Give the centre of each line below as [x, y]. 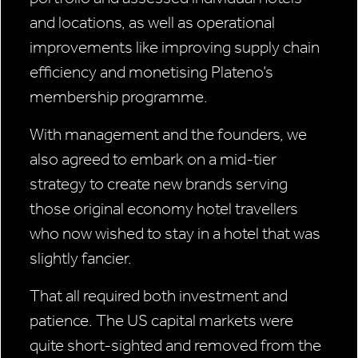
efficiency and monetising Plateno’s [151, 72]
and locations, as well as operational [152, 23]
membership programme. [119, 97]
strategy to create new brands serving [159, 184]
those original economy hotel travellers [164, 209]
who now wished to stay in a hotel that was [175, 234]
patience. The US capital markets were [161, 321]
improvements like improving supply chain [175, 48]
